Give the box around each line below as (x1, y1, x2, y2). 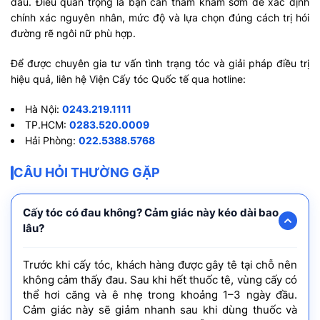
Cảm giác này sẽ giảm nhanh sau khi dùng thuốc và (23, 303, 297, 316)
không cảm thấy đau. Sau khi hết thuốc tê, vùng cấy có (23, 273, 297, 286)
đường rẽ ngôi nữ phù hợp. (11, 26, 136, 39)
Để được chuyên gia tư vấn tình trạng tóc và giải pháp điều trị (11, 56, 309, 69)
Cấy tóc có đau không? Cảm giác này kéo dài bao (23, 205, 279, 219)
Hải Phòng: (25, 134, 79, 146)
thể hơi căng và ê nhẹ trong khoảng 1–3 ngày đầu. (23, 288, 297, 301)
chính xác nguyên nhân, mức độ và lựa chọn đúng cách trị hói (11, 11, 309, 24)
